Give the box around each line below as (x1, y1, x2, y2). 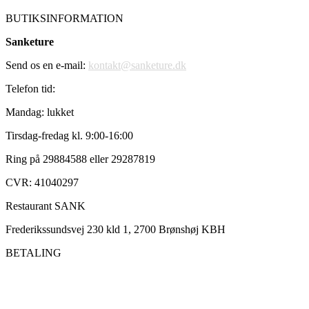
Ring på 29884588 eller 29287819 (6, 152, 155, 165)
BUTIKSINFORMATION (6, 12, 123, 24)
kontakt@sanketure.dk (88, 59, 186, 71)
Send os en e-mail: (6, 59, 88, 71)
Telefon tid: (6, 82, 55, 94)
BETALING (6, 246, 61, 259)
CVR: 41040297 (6, 176, 79, 188)
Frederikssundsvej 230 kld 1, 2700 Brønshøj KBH (6, 223, 226, 235)
